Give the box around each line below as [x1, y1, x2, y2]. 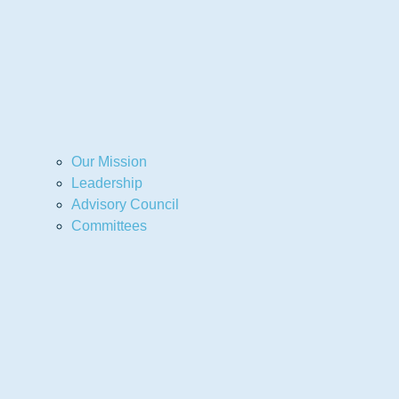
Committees [71, 217, 147, 233]
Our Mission [71, 153, 147, 169]
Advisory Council [71, 196, 179, 212]
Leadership [71, 175, 142, 191]
